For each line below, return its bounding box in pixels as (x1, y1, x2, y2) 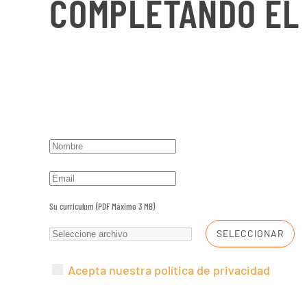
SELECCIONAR (217, 228, 284, 239)
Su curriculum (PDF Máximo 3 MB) (49, 201, 155, 212)
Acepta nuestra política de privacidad (68, 262, 270, 278)
